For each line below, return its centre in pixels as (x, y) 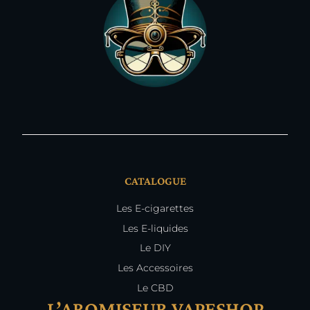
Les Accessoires (155, 268)
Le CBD (155, 288)
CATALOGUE (155, 181)
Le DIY (155, 248)
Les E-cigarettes (155, 208)
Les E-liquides (155, 228)
